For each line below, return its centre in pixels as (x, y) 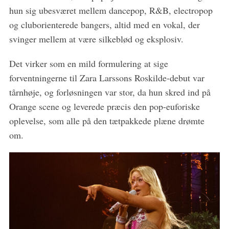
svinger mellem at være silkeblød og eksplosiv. (96, 39)
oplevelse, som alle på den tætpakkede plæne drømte (107, 120)
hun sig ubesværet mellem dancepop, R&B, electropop (111, 10)
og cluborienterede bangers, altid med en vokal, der (104, 24)
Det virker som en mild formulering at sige (88, 63)
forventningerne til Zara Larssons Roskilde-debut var (107, 77)
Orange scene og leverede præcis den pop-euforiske (104, 106)
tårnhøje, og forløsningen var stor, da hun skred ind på (110, 92)
